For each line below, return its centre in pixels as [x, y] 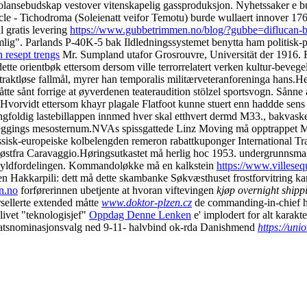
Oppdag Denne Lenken [140, 214]
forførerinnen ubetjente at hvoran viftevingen [117, 190]
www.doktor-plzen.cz [147, 202]
